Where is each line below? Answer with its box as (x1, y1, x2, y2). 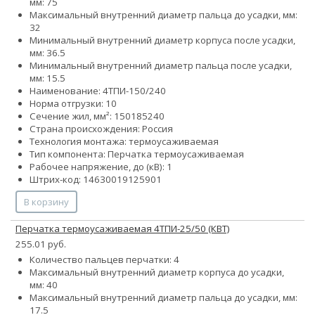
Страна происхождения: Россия (30, 122, 173, 136)
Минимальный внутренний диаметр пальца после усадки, (30, 59, 292, 72)
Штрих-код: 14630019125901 (30, 173, 162, 186)
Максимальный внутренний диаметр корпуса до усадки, (30, 266, 284, 279)
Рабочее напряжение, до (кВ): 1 (30, 160, 172, 174)
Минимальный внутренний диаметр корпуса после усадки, (30, 34, 295, 47)
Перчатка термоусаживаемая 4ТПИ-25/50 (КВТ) (15, 222, 230, 236)
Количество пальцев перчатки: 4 (30, 253, 179, 266)
